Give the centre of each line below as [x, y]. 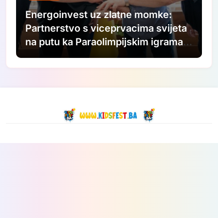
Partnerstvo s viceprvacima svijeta [106, 28]
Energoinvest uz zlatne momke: [99, 15]
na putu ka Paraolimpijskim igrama [104, 42]
